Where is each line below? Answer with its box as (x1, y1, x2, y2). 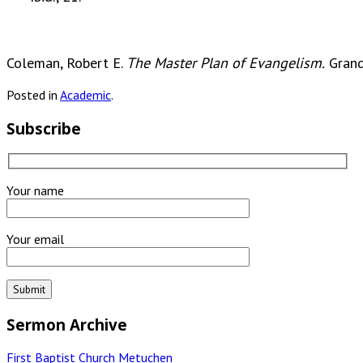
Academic (60, 86, 111, 103)
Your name (6, 181, 64, 199)
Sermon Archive (6, 314, 127, 335)
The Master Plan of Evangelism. (126, 53, 325, 72)
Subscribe (6, 117, 81, 139)
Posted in (6, 86, 60, 103)
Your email (6, 230, 64, 247)
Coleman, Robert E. (6, 53, 126, 72)
